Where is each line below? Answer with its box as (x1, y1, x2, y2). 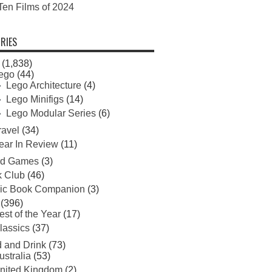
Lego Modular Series (5, 108, 96, 118)
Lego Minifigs (5, 94, 64, 104)
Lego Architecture (5, 80, 81, 90)
